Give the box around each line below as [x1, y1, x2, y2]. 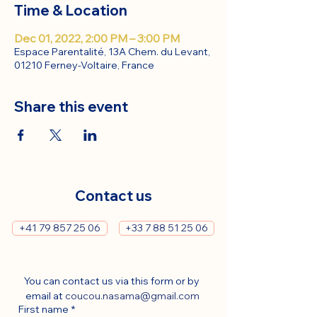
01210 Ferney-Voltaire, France [14, 59, 154, 71]
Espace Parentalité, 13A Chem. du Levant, [14, 45, 210, 58]
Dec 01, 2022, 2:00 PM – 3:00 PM [14, 31, 180, 45]
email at [25, 289, 66, 302]
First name [18, 303, 69, 316]
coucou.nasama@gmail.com [65, 289, 200, 302]
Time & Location [14, 1, 127, 19]
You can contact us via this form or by [23, 275, 200, 287]
